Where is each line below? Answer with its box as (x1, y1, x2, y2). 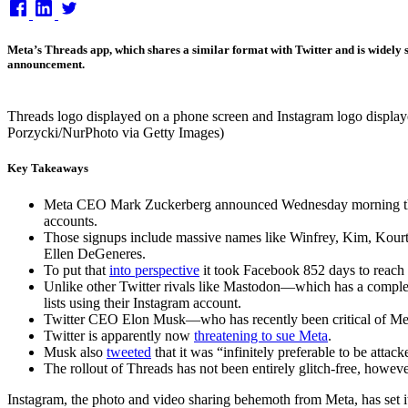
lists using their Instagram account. (44, 294, 241, 311)
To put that (44, 261, 109, 278)
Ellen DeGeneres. (44, 245, 146, 261)
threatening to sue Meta (194, 327, 328, 343)
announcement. (7, 56, 85, 71)
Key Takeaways (7, 161, 88, 176)
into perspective (109, 261, 199, 278)
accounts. (44, 212, 97, 229)
